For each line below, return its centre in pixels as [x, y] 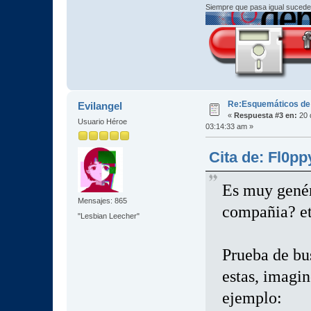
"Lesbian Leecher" [108, 216]
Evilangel [100, 106]
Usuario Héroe [102, 121]
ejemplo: [252, 298]
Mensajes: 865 [102, 201]
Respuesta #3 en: [265, 115]
